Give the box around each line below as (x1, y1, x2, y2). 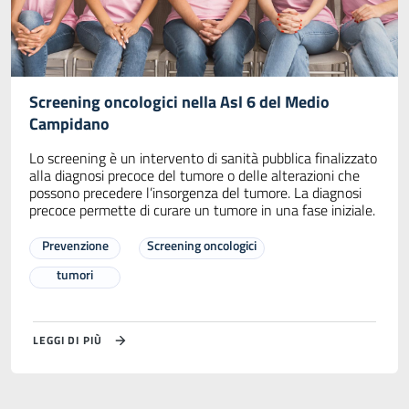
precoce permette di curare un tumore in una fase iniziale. (29, 199, 375, 222)
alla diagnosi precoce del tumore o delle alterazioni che (29, 164, 360, 187)
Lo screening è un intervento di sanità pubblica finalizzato (29, 147, 377, 170)
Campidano (29, 111, 110, 137)
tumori (57, 265, 93, 285)
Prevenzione (41, 236, 109, 256)
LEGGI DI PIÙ (33, 331, 102, 350)
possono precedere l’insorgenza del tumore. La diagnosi (29, 182, 362, 204)
